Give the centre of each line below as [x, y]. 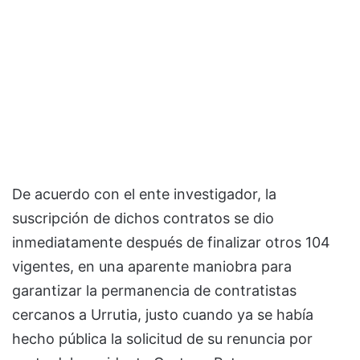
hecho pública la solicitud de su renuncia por [162, 338]
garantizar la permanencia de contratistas [154, 290]
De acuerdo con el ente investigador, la [144, 194]
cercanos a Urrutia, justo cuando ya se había [163, 314]
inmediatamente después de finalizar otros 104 [171, 242]
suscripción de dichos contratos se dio [143, 218]
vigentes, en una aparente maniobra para [152, 266]
